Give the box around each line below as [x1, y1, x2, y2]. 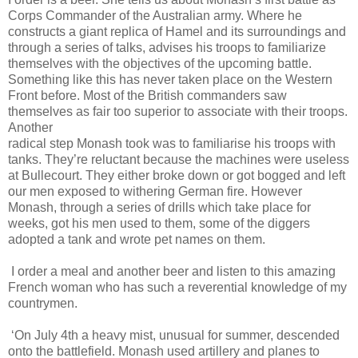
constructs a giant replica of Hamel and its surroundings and [8, 24, 346, 38]
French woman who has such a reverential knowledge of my [8, 280, 347, 294]
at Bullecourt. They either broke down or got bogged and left [8, 168, 345, 182]
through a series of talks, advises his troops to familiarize [8, 40, 326, 54]
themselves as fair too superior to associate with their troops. [8, 104, 348, 118]
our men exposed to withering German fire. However [8, 184, 302, 198]
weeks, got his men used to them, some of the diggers [8, 216, 310, 230]
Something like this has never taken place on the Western [8, 72, 332, 86]
